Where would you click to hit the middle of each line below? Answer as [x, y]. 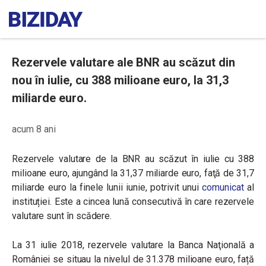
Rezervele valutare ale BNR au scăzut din [123, 62]
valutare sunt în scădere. [62, 216]
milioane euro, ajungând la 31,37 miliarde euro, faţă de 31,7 [133, 173]
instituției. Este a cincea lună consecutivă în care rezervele [133, 202]
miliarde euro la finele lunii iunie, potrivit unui [107, 187]
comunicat [223, 187]
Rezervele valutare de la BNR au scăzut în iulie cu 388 [133, 159]
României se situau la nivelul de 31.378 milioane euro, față [133, 259]
